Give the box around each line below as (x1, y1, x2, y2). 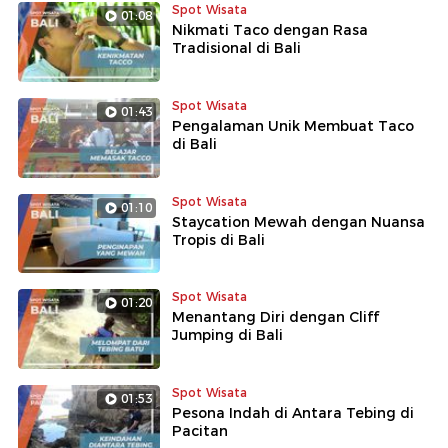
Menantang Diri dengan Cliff (172, 308, 379, 327)
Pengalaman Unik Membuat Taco (172, 116, 414, 135)
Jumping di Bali (172, 326, 283, 345)
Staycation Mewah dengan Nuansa (172, 212, 425, 231)
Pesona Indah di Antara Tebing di (172, 404, 414, 423)
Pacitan (172, 422, 228, 441)
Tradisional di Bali (172, 38, 301, 57)
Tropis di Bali (172, 230, 265, 249)
